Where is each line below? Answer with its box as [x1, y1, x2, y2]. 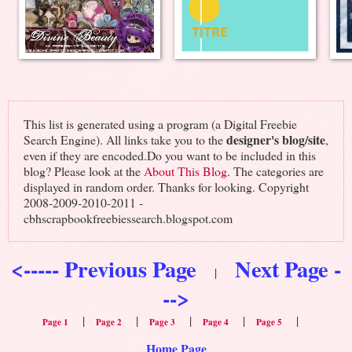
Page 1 [42, 316, 68, 329]
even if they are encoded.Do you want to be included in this [23, 147, 316, 164]
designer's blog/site [225, 130, 325, 149]
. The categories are [226, 163, 324, 180]
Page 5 [256, 316, 282, 329]
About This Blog [143, 163, 227, 180]
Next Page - [235, 252, 341, 286]
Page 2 [96, 316, 122, 329]
